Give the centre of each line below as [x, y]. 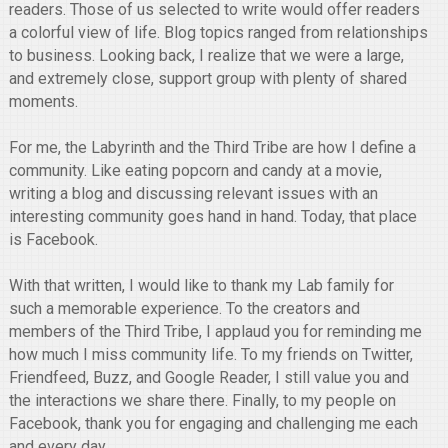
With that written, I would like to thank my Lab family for [201, 285]
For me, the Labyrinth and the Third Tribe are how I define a [212, 147]
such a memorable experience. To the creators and [184, 308]
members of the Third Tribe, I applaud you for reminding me [215, 331]
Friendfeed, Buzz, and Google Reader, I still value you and [208, 377]
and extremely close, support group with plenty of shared [207, 78]
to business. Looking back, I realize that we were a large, [206, 55]
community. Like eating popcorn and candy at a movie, [195, 170]
